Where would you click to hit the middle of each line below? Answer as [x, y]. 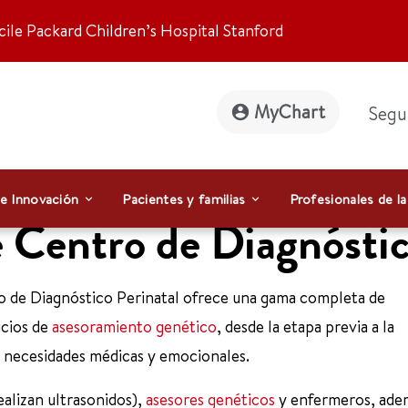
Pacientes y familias [184, 199]
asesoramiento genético [134, 326]
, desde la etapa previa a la [306, 326]
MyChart [290, 112]
